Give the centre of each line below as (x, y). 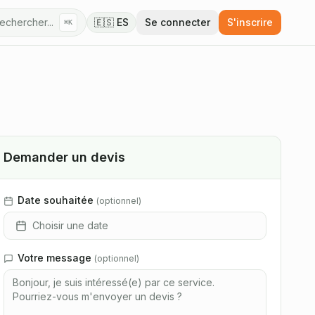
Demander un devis (64, 157)
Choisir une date (70, 225)
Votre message (54, 258)
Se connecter (178, 22)
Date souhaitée (56, 200)
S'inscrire (250, 22)
